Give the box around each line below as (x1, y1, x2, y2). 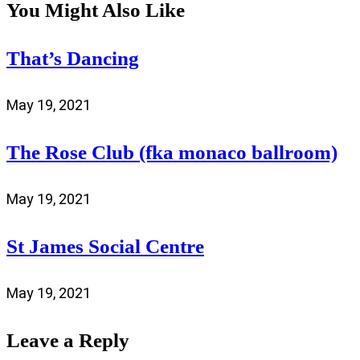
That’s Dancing (6, 47, 139, 70)
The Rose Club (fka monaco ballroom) (6, 141, 337, 164)
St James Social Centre (6, 235, 204, 258)
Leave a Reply (6, 329, 129, 352)
